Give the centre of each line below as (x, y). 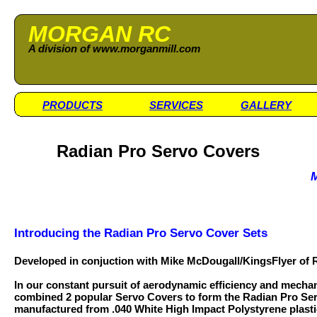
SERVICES (176, 105)
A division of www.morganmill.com (114, 48)
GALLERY (266, 105)
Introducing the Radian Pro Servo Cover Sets (141, 233)
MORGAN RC (99, 34)
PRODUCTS (73, 105)
